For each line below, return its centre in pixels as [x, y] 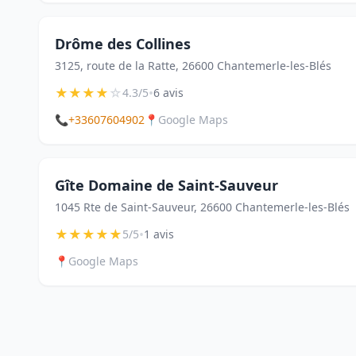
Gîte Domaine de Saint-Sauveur [166, 185]
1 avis [159, 234]
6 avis [168, 93]
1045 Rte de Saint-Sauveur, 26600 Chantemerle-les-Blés [202, 207]
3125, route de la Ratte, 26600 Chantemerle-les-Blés [193, 66]
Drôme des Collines [123, 44]
